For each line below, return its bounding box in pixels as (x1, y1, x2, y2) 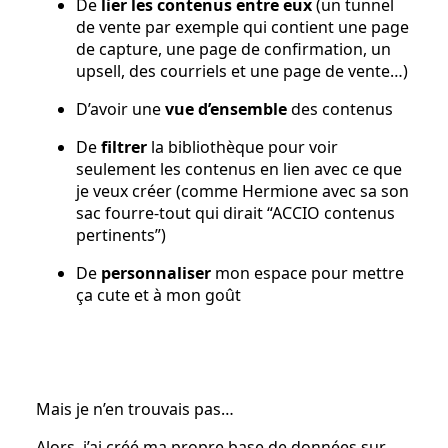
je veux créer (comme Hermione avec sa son (76, 180, 409, 203)
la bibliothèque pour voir (147, 136, 338, 159)
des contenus (287, 98, 393, 121)
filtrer (101, 136, 147, 159)
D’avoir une (76, 98, 165, 121)
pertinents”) (76, 224, 166, 247)
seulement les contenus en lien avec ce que (76, 158, 402, 181)
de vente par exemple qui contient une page (76, 16, 409, 39)
